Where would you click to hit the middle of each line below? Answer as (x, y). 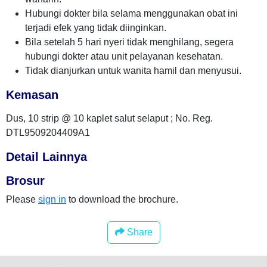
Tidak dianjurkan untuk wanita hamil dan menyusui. (133, 71)
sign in (52, 199)
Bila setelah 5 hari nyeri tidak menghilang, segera (129, 42)
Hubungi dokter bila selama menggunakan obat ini (131, 13)
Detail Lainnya (46, 157)
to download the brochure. (122, 199)
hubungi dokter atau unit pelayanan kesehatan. (124, 56)
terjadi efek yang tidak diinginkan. (96, 28)
